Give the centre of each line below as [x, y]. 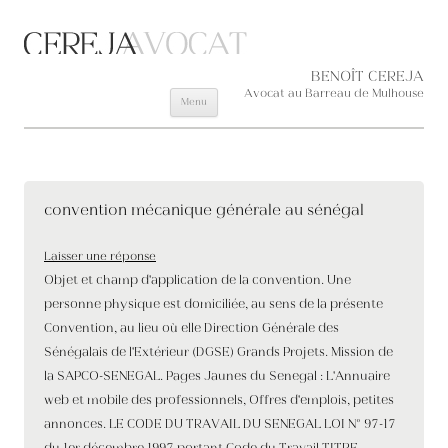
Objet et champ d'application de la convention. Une [197, 281]
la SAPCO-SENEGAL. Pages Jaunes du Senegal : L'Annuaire [217, 377]
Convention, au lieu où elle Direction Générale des [191, 329]
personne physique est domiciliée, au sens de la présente [213, 305]
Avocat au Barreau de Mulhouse [334, 94]
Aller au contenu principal [295, 75]
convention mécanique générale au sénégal [204, 211]
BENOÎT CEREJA [367, 77]
